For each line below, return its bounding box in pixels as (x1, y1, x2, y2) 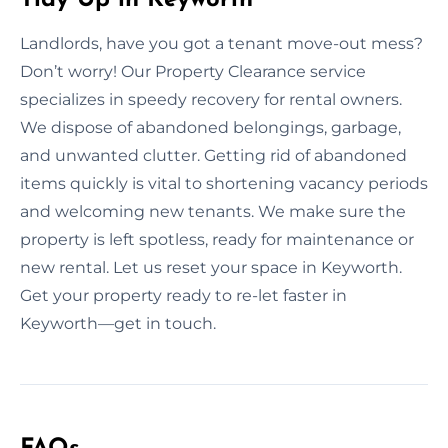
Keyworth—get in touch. (20, 313, 216, 333)
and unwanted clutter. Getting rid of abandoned (20, 145, 407, 165)
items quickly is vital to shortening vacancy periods (20, 173, 428, 193)
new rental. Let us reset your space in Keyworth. (20, 257, 402, 277)
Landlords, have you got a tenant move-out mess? (20, 33, 423, 53)
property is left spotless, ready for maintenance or (20, 229, 414, 249)
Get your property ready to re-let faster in (20, 285, 347, 305)
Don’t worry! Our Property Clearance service (20, 61, 366, 81)
